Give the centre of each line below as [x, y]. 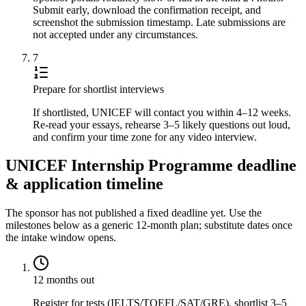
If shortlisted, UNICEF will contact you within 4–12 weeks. [162, 112]
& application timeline [84, 184]
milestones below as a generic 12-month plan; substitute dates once [149, 225]
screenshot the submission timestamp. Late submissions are [159, 22]
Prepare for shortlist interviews [98, 89]
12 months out [64, 280]
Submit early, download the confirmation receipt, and [147, 10]
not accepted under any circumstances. [115, 34]
